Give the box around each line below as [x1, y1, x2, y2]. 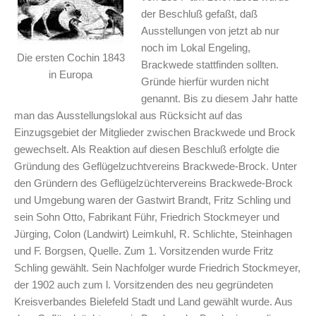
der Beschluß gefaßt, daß [141, 7, 257, 20]
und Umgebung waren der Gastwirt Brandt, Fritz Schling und [14, 193, 291, 206]
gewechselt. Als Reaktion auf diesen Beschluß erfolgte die [14, 142, 279, 155]
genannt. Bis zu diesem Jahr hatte [141, 92, 298, 104]
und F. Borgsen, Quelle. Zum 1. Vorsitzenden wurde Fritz [14, 244, 274, 257]
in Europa [49, 68, 92, 80]
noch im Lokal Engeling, [141, 41, 250, 54]
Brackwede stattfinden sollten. [141, 58, 279, 71]
